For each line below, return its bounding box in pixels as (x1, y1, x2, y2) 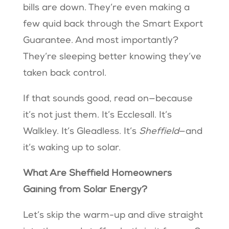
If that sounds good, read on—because (22, 95, 193, 104)
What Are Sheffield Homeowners (22, 169, 172, 179)
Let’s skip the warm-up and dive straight (22, 211, 203, 221)
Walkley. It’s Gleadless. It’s (22, 127, 139, 137)
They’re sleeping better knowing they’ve (22, 53, 201, 62)
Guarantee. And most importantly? (22, 36, 178, 46)
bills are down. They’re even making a (22, 4, 190, 13)
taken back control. (22, 69, 109, 79)
